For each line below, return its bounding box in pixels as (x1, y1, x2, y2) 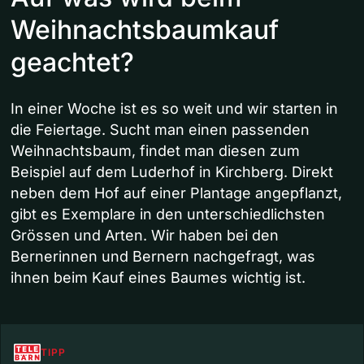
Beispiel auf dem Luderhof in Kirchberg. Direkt (11, 163, 333, 181)
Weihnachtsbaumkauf (11, 14, 279, 46)
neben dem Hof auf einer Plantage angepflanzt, (11, 184, 342, 202)
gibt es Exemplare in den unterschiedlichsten (11, 206, 325, 223)
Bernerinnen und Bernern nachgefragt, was (11, 248, 315, 266)
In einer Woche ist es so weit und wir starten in (11, 100, 338, 118)
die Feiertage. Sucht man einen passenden (11, 121, 310, 139)
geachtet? (11, 46, 134, 79)
